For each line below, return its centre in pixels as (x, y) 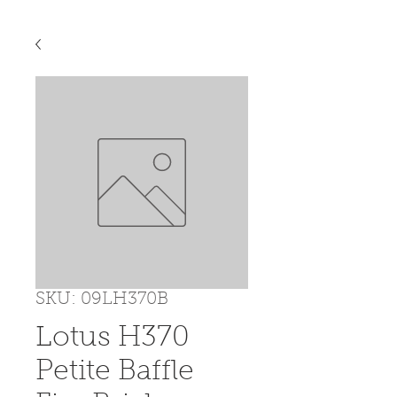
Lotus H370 (113, 338)
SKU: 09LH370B (102, 299)
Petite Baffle (115, 372)
